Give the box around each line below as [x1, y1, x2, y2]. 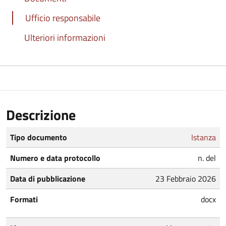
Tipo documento [10, 131, 67, 143]
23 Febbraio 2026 [155, 172, 216, 185]
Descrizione [6, 103, 76, 126]
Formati [10, 193, 38, 205]
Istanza [191, 131, 216, 143]
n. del [198, 151, 216, 164]
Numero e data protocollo [10, 151, 100, 164]
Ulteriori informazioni [24, 30, 105, 44]
